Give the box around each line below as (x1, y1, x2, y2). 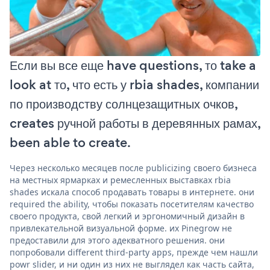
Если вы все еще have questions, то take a (10, 55, 256, 75)
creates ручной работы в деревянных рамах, (10, 113, 260, 133)
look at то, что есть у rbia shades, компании (10, 75, 259, 94)
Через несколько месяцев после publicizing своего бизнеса (10, 162, 257, 174)
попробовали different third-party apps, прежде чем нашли (10, 246, 258, 258)
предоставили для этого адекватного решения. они (10, 234, 225, 246)
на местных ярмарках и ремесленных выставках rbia (10, 174, 231, 186)
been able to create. (10, 133, 131, 152)
